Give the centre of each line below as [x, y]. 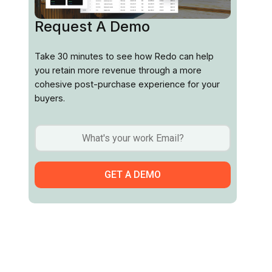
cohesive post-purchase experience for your [127, 84]
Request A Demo [92, 27]
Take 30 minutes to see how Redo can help [124, 56]
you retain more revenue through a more [118, 70]
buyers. [50, 98]
